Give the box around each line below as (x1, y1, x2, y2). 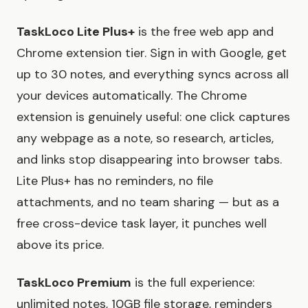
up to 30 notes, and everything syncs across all (16, 66, 289, 83)
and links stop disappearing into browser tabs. (16, 151, 282, 168)
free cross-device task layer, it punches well (16, 215, 267, 232)
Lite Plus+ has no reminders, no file (16, 173, 213, 190)
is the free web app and (135, 23, 274, 41)
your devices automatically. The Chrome (16, 87, 247, 104)
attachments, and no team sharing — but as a (16, 194, 279, 211)
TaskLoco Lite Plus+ (16, 23, 135, 41)
